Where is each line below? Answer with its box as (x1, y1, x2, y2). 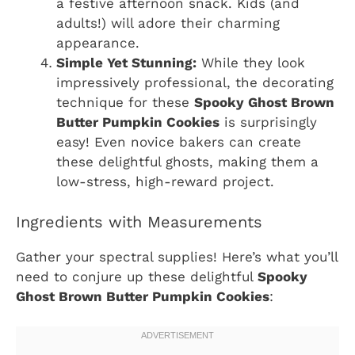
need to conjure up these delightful (16, 268, 258, 284)
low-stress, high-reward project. (56, 174, 274, 190)
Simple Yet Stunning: (56, 55, 197, 71)
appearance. (56, 35, 139, 52)
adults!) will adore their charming (56, 15, 280, 32)
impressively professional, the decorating (56, 74, 334, 91)
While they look (197, 55, 305, 71)
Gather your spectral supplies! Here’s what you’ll (16, 248, 338, 265)
